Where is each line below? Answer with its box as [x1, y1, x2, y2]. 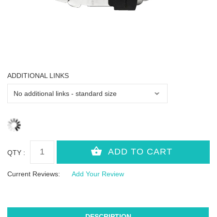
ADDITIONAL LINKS [7, 72, 69, 79]
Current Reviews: [7, 170, 60, 178]
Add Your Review [72, 170, 124, 178]
